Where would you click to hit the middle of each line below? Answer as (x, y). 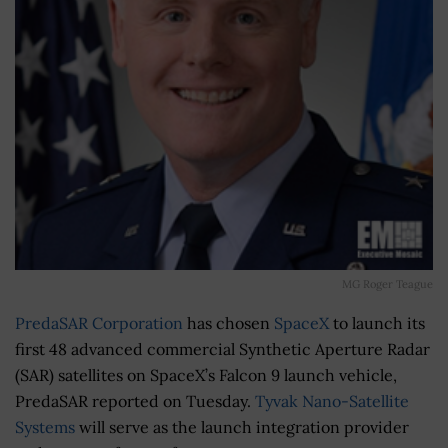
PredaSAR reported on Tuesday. (135, 400)
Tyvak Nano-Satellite (332, 400)
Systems (45, 426)
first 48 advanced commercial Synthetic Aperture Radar (222, 348)
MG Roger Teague (387, 283)
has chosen (228, 322)
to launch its (377, 322)
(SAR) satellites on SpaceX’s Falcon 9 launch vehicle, (206, 374)
